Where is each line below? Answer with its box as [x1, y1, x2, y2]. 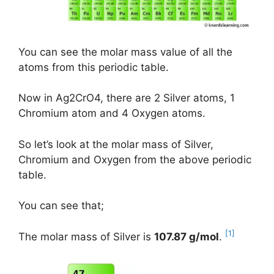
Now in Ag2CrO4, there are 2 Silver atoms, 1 [18, 92, 235, 105]
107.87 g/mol [154, 230, 219, 243]
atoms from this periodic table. [18, 61, 169, 73]
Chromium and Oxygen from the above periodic [18, 153, 251, 166]
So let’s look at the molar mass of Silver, [18, 138, 213, 150]
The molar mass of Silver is [18, 230, 154, 243]
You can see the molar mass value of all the [18, 45, 232, 58]
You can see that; [18, 199, 104, 212]
